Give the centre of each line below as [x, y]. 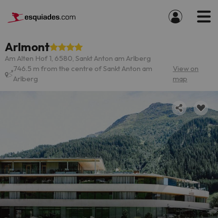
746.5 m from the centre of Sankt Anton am [83, 68]
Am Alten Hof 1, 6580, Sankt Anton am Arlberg [78, 58]
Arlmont [27, 47]
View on [186, 68]
